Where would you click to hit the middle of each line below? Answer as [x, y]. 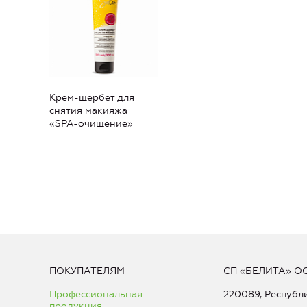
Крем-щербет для [92, 98]
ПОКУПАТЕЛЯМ [87, 271]
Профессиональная [96, 295]
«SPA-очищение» [91, 124]
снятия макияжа [88, 111]
